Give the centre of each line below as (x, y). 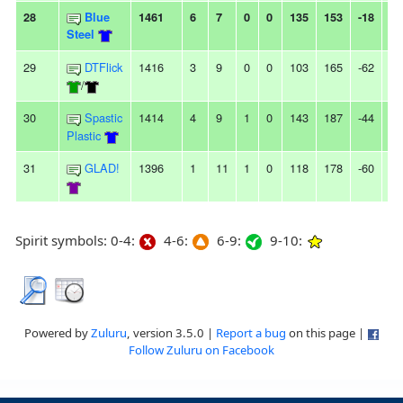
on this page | (326, 333)
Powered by (57, 333)
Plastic (84, 136)
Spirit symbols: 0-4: (77, 241)
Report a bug (251, 333)
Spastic (103, 118)
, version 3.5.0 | (171, 333)
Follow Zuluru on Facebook (201, 350)
